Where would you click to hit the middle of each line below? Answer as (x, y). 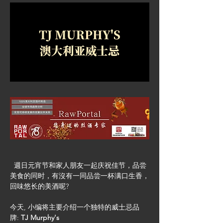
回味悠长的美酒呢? (39, 186)
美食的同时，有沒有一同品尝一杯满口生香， (80, 176)
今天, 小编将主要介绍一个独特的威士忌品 (75, 207)
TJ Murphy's (40, 218)
